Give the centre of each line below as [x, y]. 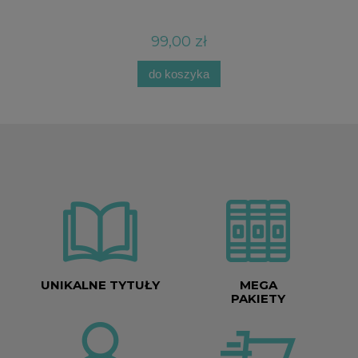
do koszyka [179, 74]
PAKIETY [258, 299]
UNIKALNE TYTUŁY [100, 285]
